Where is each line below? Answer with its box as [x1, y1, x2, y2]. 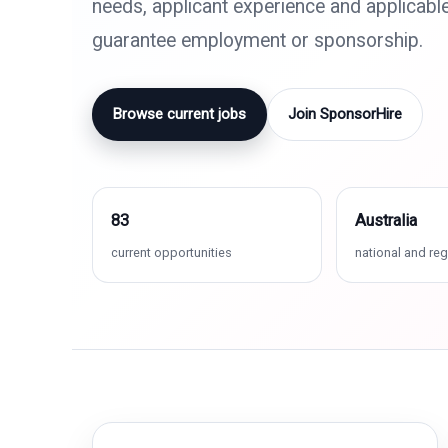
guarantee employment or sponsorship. [92, 29, 423, 52]
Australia [355, 211, 418, 230]
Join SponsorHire [288, 105, 402, 123]
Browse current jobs [113, 105, 246, 123]
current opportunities [111, 245, 232, 260]
